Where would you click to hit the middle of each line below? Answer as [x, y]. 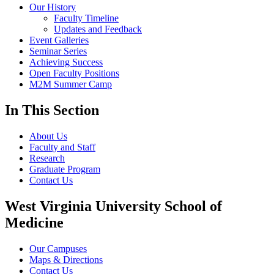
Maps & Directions [66, 260]
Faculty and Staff [62, 147]
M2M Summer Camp [71, 84]
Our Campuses [58, 249]
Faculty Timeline [86, 18]
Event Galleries [59, 40]
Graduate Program [65, 169]
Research [47, 158]
